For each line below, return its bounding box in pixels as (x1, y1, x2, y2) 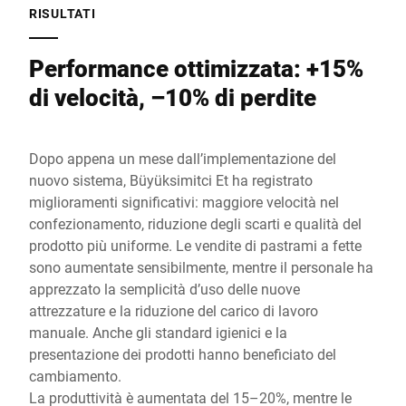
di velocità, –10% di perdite (29, 82, 316, 113)
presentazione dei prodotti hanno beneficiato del (29, 344, 336, 364)
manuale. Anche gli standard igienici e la (29, 323, 287, 343)
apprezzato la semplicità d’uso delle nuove (29, 279, 300, 299)
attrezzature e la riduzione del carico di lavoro (29, 301, 318, 321)
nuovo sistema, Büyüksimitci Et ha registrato (29, 170, 313, 190)
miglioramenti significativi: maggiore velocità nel (29, 192, 339, 212)
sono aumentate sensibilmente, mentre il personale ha (29, 257, 373, 277)
